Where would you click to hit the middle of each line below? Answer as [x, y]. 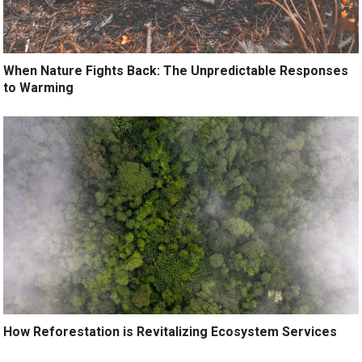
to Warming [39, 87]
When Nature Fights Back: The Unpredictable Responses [176, 70]
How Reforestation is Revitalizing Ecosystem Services [170, 332]
